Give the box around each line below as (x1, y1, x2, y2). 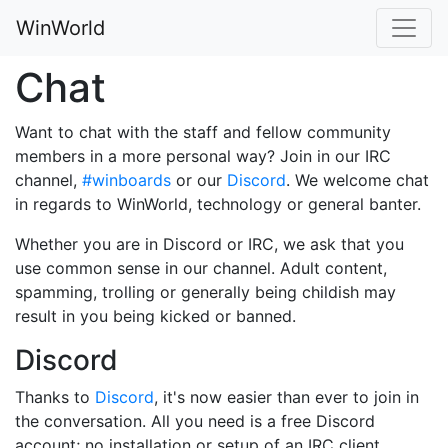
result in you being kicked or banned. (15, 306, 296, 326)
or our (171, 170, 227, 190)
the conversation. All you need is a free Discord (15, 411, 375, 431)
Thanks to (15, 387, 95, 407)
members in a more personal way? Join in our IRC (15, 146, 391, 166)
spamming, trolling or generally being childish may (15, 282, 396, 302)
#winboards (82, 170, 171, 190)
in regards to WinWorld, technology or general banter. (15, 194, 421, 214)
